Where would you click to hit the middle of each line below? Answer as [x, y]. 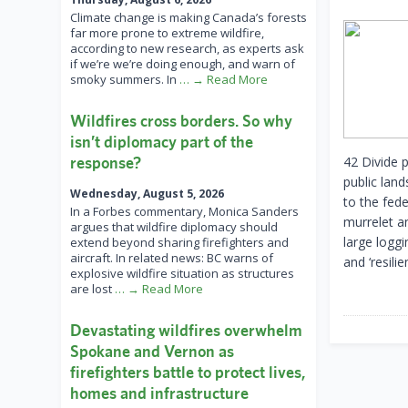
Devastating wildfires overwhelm [186, 331]
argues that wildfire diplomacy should [174, 227]
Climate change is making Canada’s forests [189, 18]
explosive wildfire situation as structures [182, 274]
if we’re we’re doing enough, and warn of [183, 64]
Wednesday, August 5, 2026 [147, 194]
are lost [92, 289]
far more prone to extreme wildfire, [167, 33]
